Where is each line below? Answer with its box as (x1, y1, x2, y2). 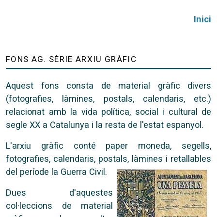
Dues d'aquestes (6, 187, 113, 198)
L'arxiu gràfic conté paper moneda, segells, (6, 140, 211, 151)
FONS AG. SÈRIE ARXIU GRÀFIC (6, 54, 137, 64)
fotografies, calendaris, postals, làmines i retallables (6, 154, 211, 164)
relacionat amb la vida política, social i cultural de (6, 107, 211, 117)
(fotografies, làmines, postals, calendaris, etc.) (6, 93, 211, 104)
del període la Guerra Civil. (6, 167, 107, 177)
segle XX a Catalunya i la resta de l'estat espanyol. (6, 120, 203, 130)
